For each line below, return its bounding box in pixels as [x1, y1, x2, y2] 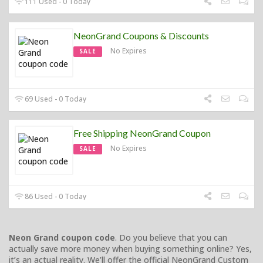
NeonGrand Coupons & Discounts [73, 29, 209, 41]
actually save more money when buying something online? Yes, [9, 242, 252, 254]
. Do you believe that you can [115, 231, 227, 243]
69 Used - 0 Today [23, 93, 87, 104]
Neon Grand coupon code [9, 231, 115, 243]
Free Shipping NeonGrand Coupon [73, 127, 211, 139]
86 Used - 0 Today [23, 191, 87, 201]
